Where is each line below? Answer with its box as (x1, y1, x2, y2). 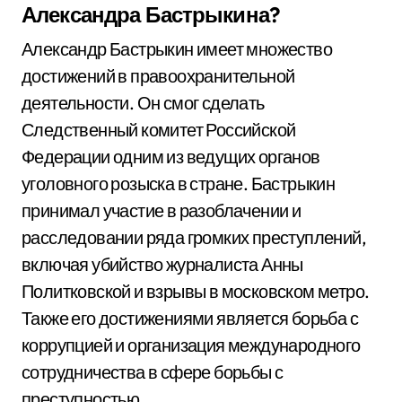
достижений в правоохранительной (22, 65, 295, 87)
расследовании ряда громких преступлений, (22, 226, 366, 249)
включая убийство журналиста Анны (22, 253, 303, 275)
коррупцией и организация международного (22, 334, 361, 356)
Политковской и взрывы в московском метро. (22, 280, 370, 302)
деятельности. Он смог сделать (22, 92, 265, 114)
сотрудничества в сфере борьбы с (22, 361, 284, 383)
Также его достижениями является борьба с (22, 307, 358, 329)
